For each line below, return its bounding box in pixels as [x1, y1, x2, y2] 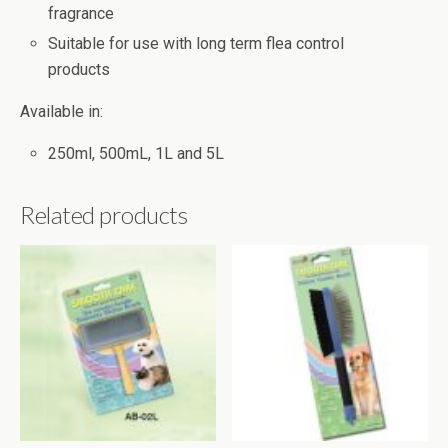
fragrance [48, 4, 115, 24]
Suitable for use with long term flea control [48, 34, 345, 54]
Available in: [20, 102, 103, 122]
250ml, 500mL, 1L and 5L [48, 144, 225, 164]
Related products [20, 200, 188, 230]
